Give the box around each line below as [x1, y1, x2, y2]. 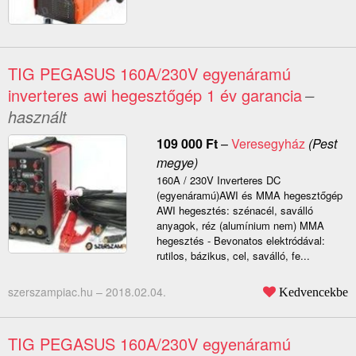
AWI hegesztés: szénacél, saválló [156, 203, 313, 219]
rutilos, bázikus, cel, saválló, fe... [156, 248, 310, 264]
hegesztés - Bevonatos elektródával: [156, 233, 325, 249]
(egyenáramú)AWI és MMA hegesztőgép [156, 188, 342, 203]
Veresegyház [230, 134, 305, 153]
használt [8, 105, 67, 129]
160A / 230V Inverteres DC [156, 172, 281, 188]
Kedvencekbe [279, 285, 348, 299]
